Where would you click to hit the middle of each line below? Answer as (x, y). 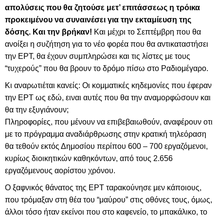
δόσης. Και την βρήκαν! (48, 32)
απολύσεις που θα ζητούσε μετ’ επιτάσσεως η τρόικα (102, 8)
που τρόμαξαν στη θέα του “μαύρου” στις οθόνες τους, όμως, (109, 200)
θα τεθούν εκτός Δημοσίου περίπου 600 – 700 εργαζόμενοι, (106, 146)
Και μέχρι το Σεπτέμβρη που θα (146, 32)
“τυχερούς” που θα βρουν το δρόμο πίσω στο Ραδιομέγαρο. (107, 68)
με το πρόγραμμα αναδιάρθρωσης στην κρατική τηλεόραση (106, 134)
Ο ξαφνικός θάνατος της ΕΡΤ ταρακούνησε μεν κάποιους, (103, 188)
